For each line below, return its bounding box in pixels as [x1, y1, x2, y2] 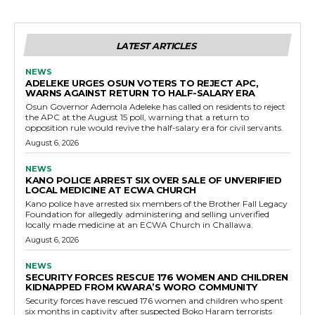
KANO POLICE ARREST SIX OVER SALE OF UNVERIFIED [25, 174, 281, 186]
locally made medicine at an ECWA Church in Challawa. [25, 219, 253, 231]
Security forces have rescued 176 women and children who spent [25, 295, 283, 307]
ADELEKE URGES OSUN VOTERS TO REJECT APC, [25, 77, 258, 89]
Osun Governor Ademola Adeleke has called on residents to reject [25, 101, 285, 112]
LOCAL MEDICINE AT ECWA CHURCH [25, 184, 196, 196]
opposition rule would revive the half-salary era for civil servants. [25, 122, 283, 134]
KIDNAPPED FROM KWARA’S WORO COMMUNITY [25, 281, 257, 293]
